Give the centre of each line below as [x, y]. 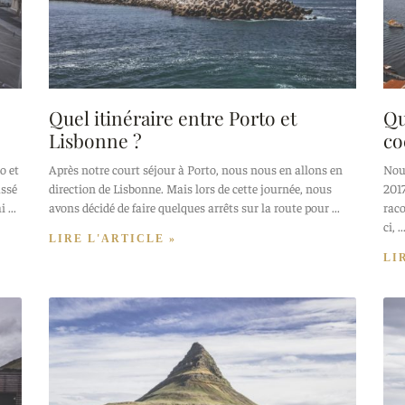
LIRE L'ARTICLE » [113, 239]
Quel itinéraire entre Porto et [173, 118]
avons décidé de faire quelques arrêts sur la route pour [189, 207]
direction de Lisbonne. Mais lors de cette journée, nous [190, 188]
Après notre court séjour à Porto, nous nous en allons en [196, 170]
